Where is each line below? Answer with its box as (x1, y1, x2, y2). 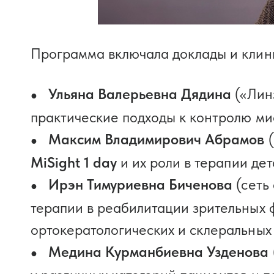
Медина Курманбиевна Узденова (48, 243, 269, 261)
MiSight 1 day (31, 154, 117, 171)
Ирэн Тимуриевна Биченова (48, 176, 233, 193)
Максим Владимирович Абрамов (48, 130, 265, 148)
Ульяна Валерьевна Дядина (48, 85, 232, 103)
